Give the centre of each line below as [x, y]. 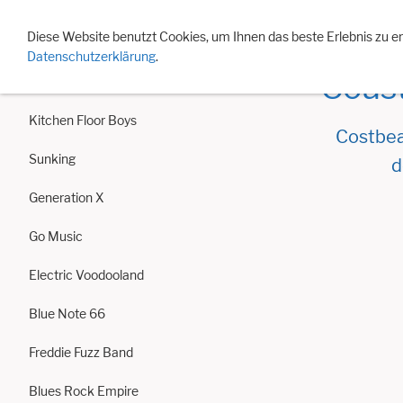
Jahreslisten [286, 22]
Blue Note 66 [67, 313]
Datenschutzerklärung [91, 56]
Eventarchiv [190, 22]
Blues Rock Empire [84, 391]
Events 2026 [92, 22]
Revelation [60, 81]
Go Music [56, 236]
